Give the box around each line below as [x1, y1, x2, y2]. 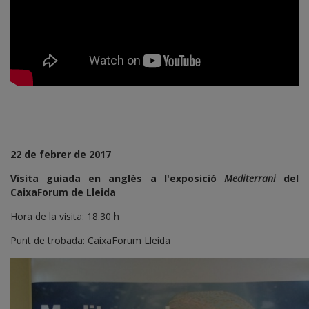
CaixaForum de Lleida [10, 185, 116, 199]
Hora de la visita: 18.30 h [10, 209, 119, 223]
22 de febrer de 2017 [10, 147, 111, 161]
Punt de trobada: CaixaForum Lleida [10, 233, 170, 247]
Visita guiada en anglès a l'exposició [10, 171, 224, 185]
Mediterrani [223, 171, 276, 185]
